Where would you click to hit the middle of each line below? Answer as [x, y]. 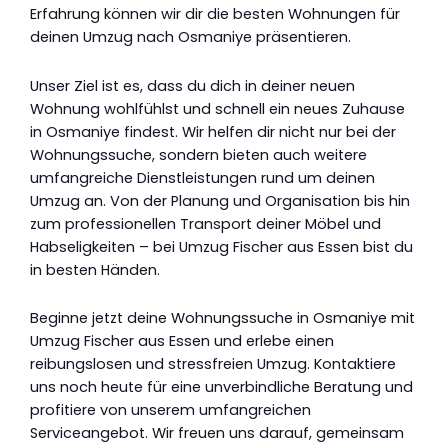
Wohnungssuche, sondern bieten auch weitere [198, 154]
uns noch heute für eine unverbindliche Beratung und [221, 387]
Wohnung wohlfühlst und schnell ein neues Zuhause [217, 108]
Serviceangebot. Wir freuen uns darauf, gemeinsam [217, 433]
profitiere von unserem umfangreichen [170, 410]
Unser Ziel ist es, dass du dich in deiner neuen [192, 85]
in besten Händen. [95, 269]
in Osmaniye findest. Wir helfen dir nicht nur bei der [213, 131]
